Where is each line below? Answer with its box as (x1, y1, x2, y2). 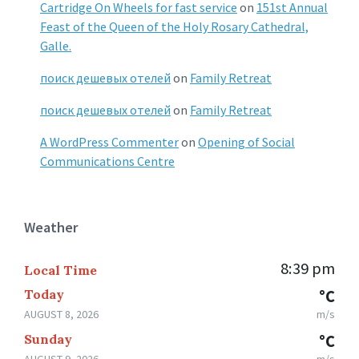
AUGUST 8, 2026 (24, 306, 99, 321)
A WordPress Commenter (40, 133, 179, 150)
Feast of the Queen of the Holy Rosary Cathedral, (40, 18, 309, 34)
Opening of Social (198, 133, 295, 150)
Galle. (40, 37, 71, 54)
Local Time (24, 261, 97, 278)
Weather (24, 217, 78, 236)
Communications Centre (40, 152, 175, 169)
